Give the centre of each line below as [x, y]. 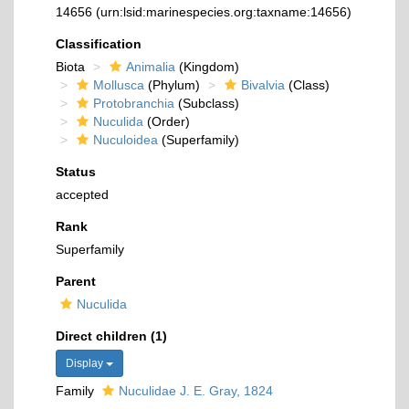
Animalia [151, 67]
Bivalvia [263, 85]
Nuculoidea [126, 140]
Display [86, 363]
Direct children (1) [111, 336]
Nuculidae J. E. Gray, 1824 [196, 391]
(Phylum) [172, 85]
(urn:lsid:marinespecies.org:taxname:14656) [224, 12]
